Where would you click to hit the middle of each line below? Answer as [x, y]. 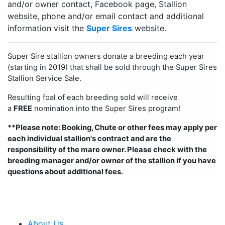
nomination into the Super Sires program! [106, 108]
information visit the [47, 28]
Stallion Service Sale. [44, 78]
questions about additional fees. [66, 172]
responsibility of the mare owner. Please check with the [107, 149]
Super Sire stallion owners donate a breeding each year [106, 56]
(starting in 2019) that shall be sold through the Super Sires [112, 67]
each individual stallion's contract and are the [89, 138]
